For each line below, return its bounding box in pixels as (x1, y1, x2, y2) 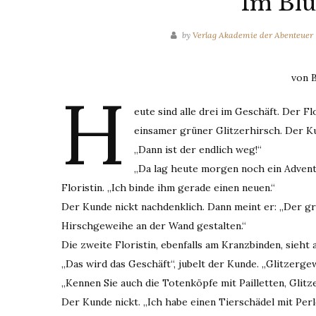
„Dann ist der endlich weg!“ (133, 143, 262, 156)
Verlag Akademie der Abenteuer (193, 30, 313, 40)
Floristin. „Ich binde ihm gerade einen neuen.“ (61, 181, 275, 194)
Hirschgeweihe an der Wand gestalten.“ (61, 219, 246, 232)
